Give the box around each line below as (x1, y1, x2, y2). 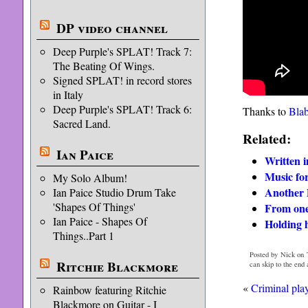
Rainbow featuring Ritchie (52, 283, 166, 297)
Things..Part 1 (52, 228, 114, 243)
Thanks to (242, 104, 289, 119)
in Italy (52, 87, 83, 102)
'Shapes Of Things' (52, 199, 135, 214)
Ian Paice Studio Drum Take (52, 185, 176, 199)
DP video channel (56, 19, 168, 38)
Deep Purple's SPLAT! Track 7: (52, 44, 192, 58)
